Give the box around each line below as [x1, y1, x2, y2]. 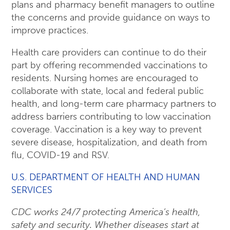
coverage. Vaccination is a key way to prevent [11, 124, 202, 135]
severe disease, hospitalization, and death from [11, 137, 207, 148]
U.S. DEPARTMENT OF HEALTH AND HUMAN [11, 171, 200, 183]
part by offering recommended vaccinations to [11, 60, 207, 71]
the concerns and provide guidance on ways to [11, 12, 210, 23]
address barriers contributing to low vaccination [11, 111, 211, 122]
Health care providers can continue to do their [11, 47, 206, 58]
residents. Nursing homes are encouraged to [11, 72, 198, 84]
